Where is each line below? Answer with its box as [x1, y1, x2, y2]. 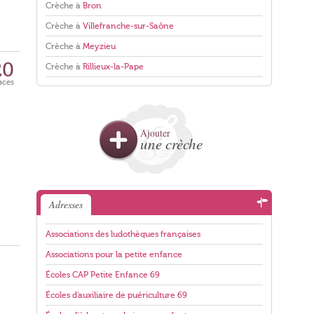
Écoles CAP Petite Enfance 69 [46, 270, 160, 280]
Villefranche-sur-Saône [83, 21, 174, 31]
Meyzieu [83, 41, 116, 51]
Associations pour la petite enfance [46, 250, 182, 259]
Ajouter [140, 126, 170, 139]
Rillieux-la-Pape [83, 62, 144, 71]
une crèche [140, 134, 203, 153]
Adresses [49, 198, 83, 211]
